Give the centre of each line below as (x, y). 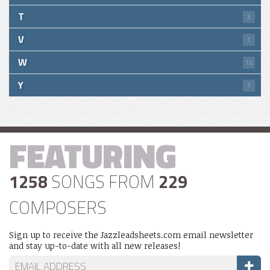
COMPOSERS (58, 207)
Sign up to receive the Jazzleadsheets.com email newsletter (131, 235)
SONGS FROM (103, 181)
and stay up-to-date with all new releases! (95, 246)
